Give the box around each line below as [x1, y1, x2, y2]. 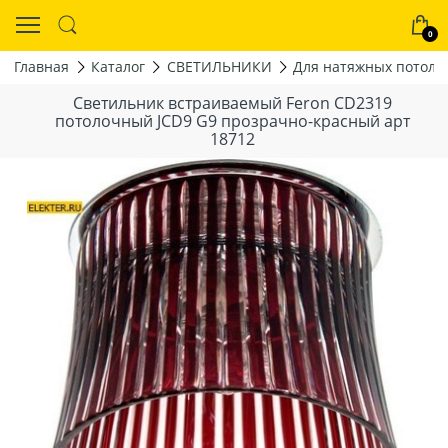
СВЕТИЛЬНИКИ [166, 57, 272, 77]
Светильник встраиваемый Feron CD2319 [72, 91, 392, 114]
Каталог [90, 57, 145, 77]
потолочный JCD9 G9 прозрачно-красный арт [54, 109, 410, 132]
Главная [14, 57, 69, 77]
